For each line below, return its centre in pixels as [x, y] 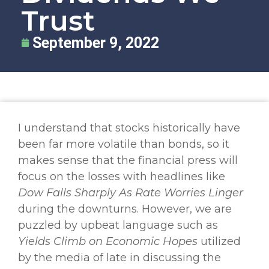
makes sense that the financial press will [128, 160]
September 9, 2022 [96, 43]
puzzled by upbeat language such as [118, 225]
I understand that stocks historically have [129, 128]
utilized [219, 241]
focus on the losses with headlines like [122, 176]
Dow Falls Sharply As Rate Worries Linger [131, 192]
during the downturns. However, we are [125, 209]
